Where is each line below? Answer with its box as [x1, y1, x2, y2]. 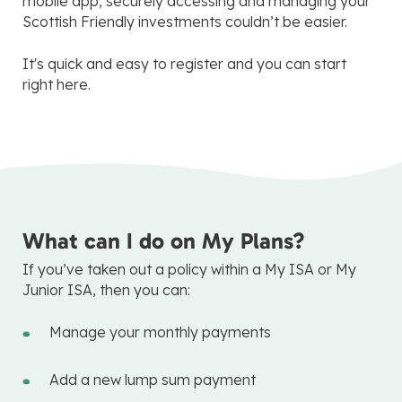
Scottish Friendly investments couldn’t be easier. [22, 13, 351, 31]
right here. [22, 75, 91, 93]
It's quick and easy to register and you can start [22, 55, 346, 73]
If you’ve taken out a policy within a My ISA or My [22, 260, 356, 278]
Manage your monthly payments [49, 323, 275, 341]
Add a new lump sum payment [49, 371, 259, 389]
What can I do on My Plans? [22, 227, 305, 255]
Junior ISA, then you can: [22, 281, 190, 299]
